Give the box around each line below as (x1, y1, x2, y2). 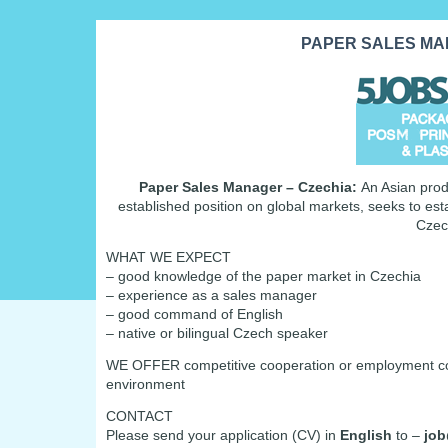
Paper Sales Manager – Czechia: (139, 179, 361, 195)
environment (106, 376, 185, 392)
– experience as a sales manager (106, 287, 317, 303)
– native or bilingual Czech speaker (106, 325, 328, 341)
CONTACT (106, 408, 173, 424)
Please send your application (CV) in (106, 427, 340, 443)
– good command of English (106, 306, 283, 322)
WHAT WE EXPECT (106, 249, 231, 265)
